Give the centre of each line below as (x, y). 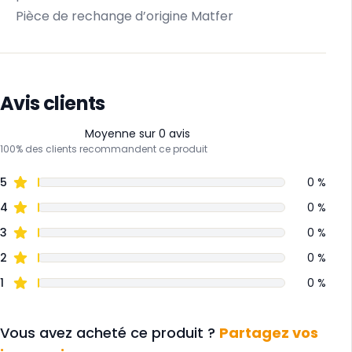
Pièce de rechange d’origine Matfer (125, 16)
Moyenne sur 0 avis (137, 133)
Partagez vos (269, 332)
